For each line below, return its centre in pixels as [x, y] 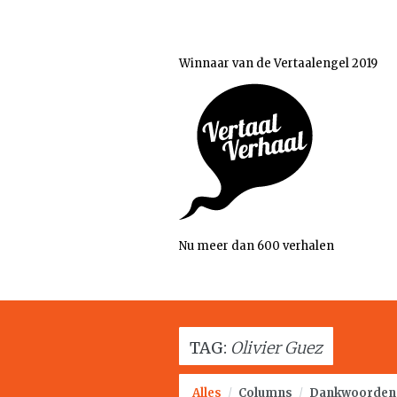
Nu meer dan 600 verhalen [257, 246]
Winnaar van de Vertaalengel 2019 [278, 63]
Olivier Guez [276, 348]
